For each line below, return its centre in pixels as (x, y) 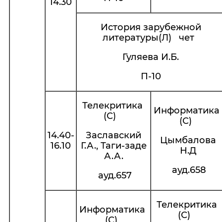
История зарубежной (151, 27)
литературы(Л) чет (151, 38)
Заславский (113, 135)
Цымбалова (188, 140)
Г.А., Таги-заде (113, 146)
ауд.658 (188, 170)
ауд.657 (113, 175)
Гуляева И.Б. (151, 57)
